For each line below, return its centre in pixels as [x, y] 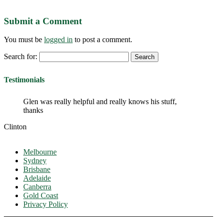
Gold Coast [41, 195]
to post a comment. [102, 40]
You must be [24, 40]
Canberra [37, 186]
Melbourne [40, 152]
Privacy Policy [46, 204]
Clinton [15, 126]
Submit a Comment [43, 21]
